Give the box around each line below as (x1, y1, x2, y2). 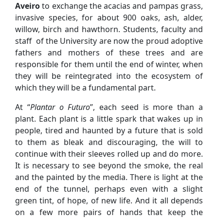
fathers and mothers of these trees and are (15, 47, 203, 58)
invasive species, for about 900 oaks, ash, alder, (15, 12, 203, 23)
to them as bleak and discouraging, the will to (15, 137, 203, 148)
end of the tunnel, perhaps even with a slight (15, 183, 203, 195)
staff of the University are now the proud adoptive (15, 36, 203, 47)
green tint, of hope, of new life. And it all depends (15, 195, 203, 206)
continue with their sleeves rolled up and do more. (15, 148, 203, 160)
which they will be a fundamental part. (15, 82, 156, 93)
